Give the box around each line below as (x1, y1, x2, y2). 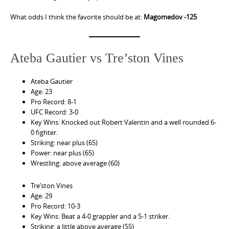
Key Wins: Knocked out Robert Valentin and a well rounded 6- (31, 117, 216, 127)
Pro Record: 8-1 (31, 97, 77, 106)
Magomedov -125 (144, 12, 197, 21)
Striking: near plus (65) (31, 138, 98, 147)
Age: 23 (31, 86, 52, 96)
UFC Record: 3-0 (31, 107, 78, 117)
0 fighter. (31, 127, 58, 137)
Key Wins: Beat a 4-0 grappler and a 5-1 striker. (31, 211, 170, 221)
